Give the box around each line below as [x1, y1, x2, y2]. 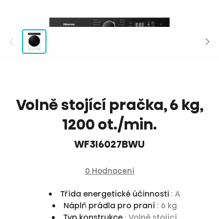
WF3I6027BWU [74, 137, 145, 151]
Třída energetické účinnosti [60, 188, 171, 199]
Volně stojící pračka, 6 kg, [16, 95, 203, 115]
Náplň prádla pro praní [63, 200, 157, 211]
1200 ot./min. [62, 114, 157, 135]
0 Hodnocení [85, 166, 134, 176]
